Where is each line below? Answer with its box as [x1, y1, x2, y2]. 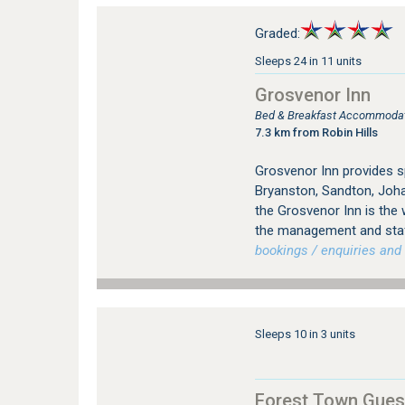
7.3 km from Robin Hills [254, 126, 378, 139]
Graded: [254, 25, 300, 42]
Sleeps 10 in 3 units [254, 327, 355, 341]
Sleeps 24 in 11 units [254, 54, 362, 68]
